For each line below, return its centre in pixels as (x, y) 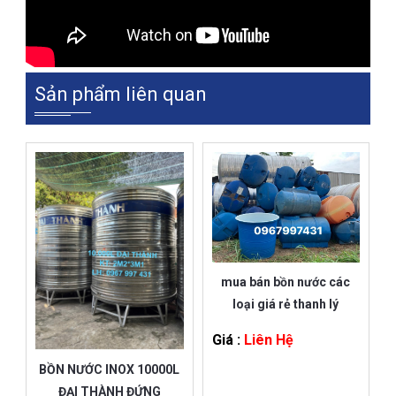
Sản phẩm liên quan (121, 94)
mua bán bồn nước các (286, 282)
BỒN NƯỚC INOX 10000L (110, 370)
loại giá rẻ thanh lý (286, 304)
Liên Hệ (267, 339)
